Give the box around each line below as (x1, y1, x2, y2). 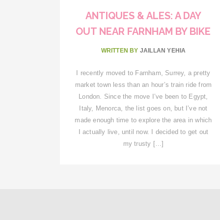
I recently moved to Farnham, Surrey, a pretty (76, 69, 211, 77)
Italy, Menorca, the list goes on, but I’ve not (79, 104, 208, 112)
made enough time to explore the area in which (75, 116, 212, 124)
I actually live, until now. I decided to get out (78, 128, 209, 136)
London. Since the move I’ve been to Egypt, (79, 92, 208, 100)
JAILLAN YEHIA (139, 47, 186, 54)
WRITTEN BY (101, 47, 140, 54)
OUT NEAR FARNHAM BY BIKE (76, 25, 211, 37)
